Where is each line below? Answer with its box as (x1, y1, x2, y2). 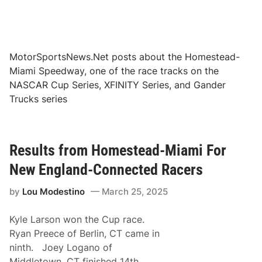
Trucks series (9, 92, 68, 105)
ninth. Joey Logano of (9, 241, 113, 253)
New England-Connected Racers (9, 160, 204, 178)
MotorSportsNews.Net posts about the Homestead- (9, 50, 240, 63)
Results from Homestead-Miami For (9, 141, 227, 159)
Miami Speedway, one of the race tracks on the (9, 64, 219, 77)
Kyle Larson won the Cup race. (9, 213, 148, 225)
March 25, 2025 (101, 185, 168, 197)
